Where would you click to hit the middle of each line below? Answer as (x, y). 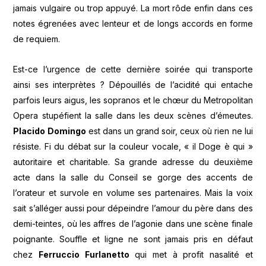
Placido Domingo (50, 131)
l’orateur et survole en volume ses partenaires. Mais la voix (133, 192)
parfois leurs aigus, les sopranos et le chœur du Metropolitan (133, 100)
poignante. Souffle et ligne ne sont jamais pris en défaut (133, 239)
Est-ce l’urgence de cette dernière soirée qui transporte (133, 69)
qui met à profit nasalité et (191, 254)
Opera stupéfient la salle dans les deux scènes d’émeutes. (133, 115)
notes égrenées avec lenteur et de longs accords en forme (133, 24)
